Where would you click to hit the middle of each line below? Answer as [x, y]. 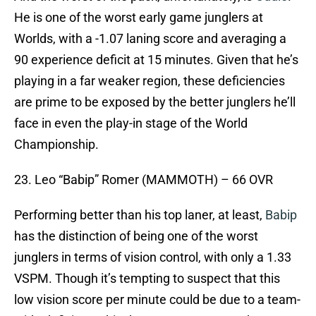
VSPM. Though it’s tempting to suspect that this [147, 279]
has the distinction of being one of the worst [136, 236]
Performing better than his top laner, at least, [140, 215]
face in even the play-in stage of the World [131, 123]
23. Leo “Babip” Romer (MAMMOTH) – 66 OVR [144, 180]
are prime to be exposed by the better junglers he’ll [155, 102]
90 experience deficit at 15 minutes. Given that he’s [156, 60]
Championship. [56, 145]
